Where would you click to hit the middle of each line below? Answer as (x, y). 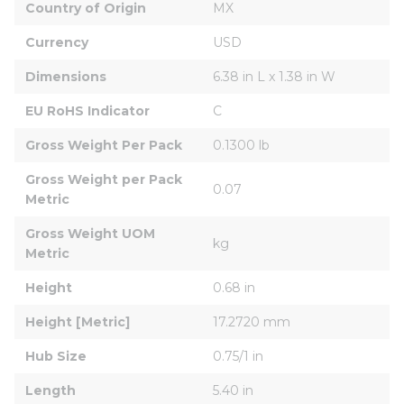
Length (50, 390)
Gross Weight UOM (92, 233)
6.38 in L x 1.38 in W (274, 76)
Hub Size (56, 356)
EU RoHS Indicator (87, 110)
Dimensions (66, 76)
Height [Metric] (78, 321)
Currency (57, 42)
